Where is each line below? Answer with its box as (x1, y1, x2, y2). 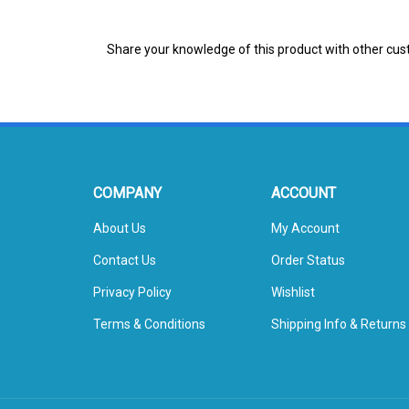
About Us (93, 202, 146, 216)
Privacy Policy (93, 266, 172, 280)
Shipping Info (271, 298, 347, 312)
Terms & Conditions (93, 298, 205, 312)
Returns (361, 298, 406, 312)
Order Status (271, 234, 345, 248)
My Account (271, 202, 340, 216)
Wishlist (271, 266, 315, 280)
